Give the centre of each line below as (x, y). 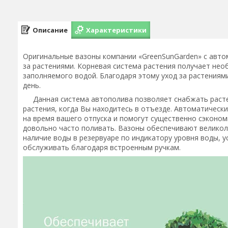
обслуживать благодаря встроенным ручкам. (103, 147)
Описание (50, 30)
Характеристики (116, 30)
